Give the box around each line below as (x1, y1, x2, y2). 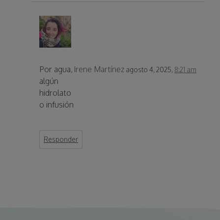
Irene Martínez (74, 64, 124, 75)
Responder (44, 135, 78, 144)
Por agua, (39, 64, 73, 75)
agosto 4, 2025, (126, 65, 174, 74)
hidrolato (39, 88, 71, 98)
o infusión (39, 100, 74, 110)
